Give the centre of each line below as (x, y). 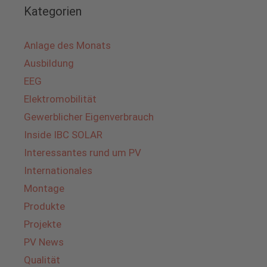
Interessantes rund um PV (83, 152)
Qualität (42, 260)
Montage (44, 188)
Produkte (44, 206)
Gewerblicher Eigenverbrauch (89, 117)
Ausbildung (49, 63)
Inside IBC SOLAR (63, 134)
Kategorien (53, 11)
